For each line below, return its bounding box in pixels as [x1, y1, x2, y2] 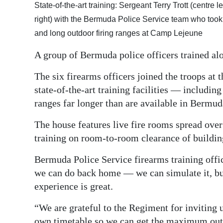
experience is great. [34, 181, 113, 192]
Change [16, 97, 44, 108]
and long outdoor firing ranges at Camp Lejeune [34, 29, 203, 38]
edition [16, 24, 42, 35]
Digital [16, 10, 40, 21]
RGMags [16, 46, 47, 57]
